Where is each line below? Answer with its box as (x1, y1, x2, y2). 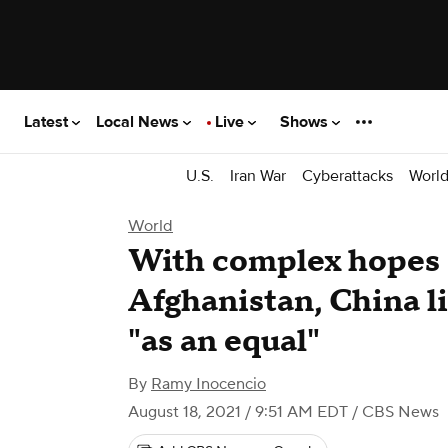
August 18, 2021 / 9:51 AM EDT (128, 402, 348, 422)
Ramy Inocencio (151, 374, 266, 394)
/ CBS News (348, 402, 439, 422)
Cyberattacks (302, 165, 393, 186)
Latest (24, 111, 72, 132)
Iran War (230, 165, 286, 186)
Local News (96, 111, 183, 132)
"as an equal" (128, 321, 320, 362)
